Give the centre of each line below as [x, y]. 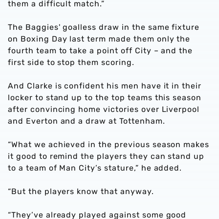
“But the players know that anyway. [81, 191]
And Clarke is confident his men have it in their [105, 86]
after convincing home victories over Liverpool [104, 109]
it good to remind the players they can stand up [106, 156]
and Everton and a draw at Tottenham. [87, 121]
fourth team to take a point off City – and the [100, 51]
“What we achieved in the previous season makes [109, 144]
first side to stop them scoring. [71, 62]
